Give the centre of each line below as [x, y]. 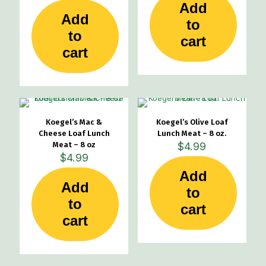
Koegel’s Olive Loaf [192, 122]
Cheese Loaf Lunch [74, 133]
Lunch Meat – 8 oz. [192, 133]
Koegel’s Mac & [74, 122]
